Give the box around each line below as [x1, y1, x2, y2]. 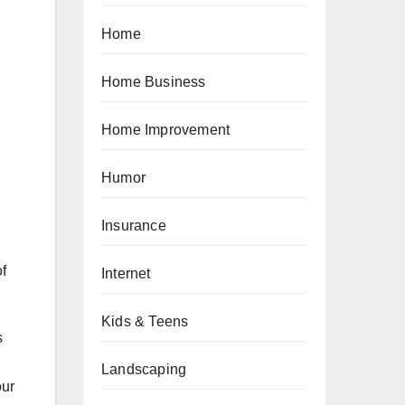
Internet [101, 266, 151, 281]
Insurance [101, 218, 166, 233]
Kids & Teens [101, 314, 189, 329]
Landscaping [101, 362, 187, 377]
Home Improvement [101, 122, 231, 137]
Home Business [101, 74, 206, 89]
